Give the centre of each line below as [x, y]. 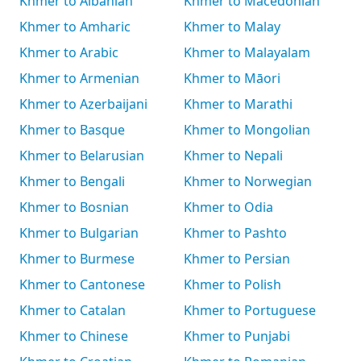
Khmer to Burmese [77, 259]
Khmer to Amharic [75, 27]
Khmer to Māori [232, 78]
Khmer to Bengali [72, 181]
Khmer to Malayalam [247, 52]
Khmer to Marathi [238, 104]
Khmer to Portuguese [250, 310]
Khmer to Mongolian [247, 130]
